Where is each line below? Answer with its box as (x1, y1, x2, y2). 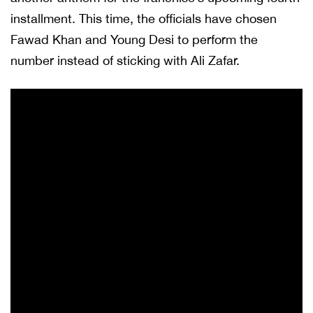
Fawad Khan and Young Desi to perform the (10, 32, 258, 48)
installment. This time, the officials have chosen (10, 11, 277, 27)
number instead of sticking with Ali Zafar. (10, 53, 240, 68)
